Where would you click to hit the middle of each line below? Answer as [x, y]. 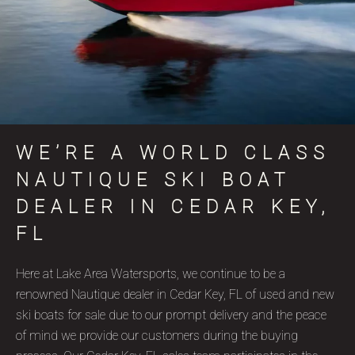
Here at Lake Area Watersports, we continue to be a [151, 273]
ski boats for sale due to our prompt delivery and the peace [171, 315]
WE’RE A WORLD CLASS [173, 153]
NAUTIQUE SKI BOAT [153, 180]
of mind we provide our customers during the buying [157, 335]
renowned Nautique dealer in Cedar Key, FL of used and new [175, 294]
